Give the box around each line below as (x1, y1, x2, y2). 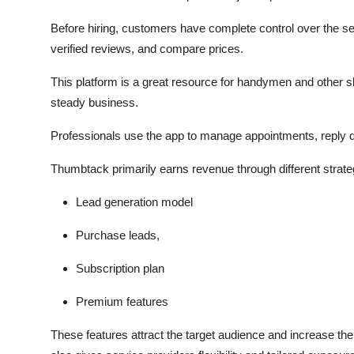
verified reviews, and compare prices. (51, 42, 243, 56)
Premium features (76, 295, 168, 309)
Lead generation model (76, 195, 193, 209)
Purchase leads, (76, 228, 160, 243)
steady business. (51, 96, 138, 110)
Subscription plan (76, 262, 164, 276)
